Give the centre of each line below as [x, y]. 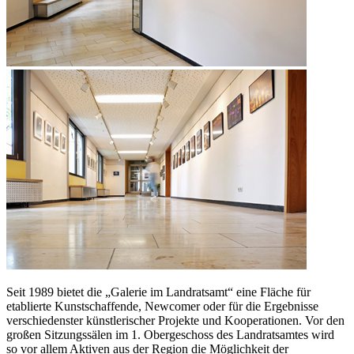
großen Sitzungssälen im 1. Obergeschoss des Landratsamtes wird [170, 335]
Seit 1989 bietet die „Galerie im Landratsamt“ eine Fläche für [158, 292]
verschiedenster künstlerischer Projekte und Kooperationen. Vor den [175, 321]
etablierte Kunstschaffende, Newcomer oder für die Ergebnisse [162, 307]
